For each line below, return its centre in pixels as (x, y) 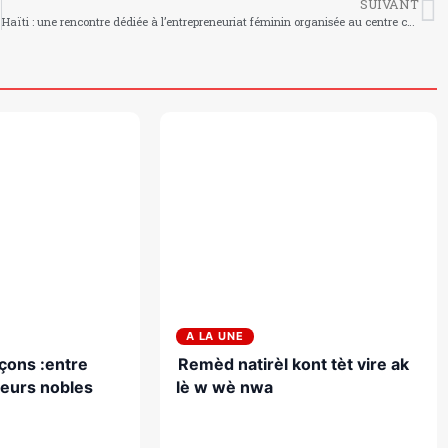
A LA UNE (214, 335)
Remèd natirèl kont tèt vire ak (293, 363)
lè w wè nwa (224, 386)
